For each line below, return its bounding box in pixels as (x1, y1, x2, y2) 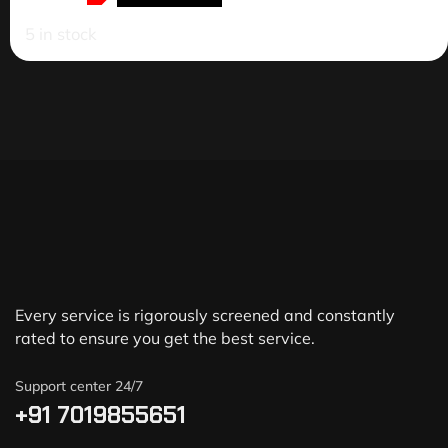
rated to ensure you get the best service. (15, 327, 315, 348)
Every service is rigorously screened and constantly (15, 304, 395, 325)
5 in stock (25, 22, 97, 44)
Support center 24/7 (15, 376, 143, 395)
